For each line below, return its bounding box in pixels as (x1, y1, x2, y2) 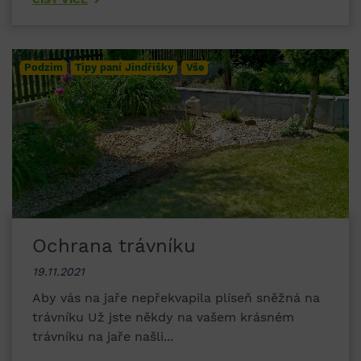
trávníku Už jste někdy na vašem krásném (32, 309, 294, 326)
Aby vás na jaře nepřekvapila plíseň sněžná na (32, 290, 320, 306)
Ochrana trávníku (32, 234, 196, 258)
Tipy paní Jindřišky (75, 61, 174, 74)
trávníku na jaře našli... (32, 329, 173, 345)
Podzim (24, 61, 64, 74)
